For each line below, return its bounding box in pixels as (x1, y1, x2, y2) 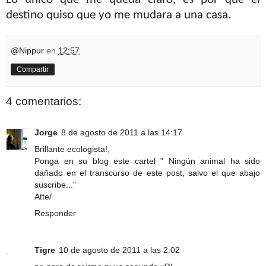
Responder (34, 208, 76, 218)
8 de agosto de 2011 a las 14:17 (61, 127, 182, 137)
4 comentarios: (6, 95, 81, 108)
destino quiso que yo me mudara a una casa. (6, 9, 231, 22)
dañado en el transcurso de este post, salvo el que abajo (34, 167, 260, 178)
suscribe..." (34, 179, 76, 189)
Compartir (17, 65, 49, 74)
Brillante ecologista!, (34, 144, 110, 154)
